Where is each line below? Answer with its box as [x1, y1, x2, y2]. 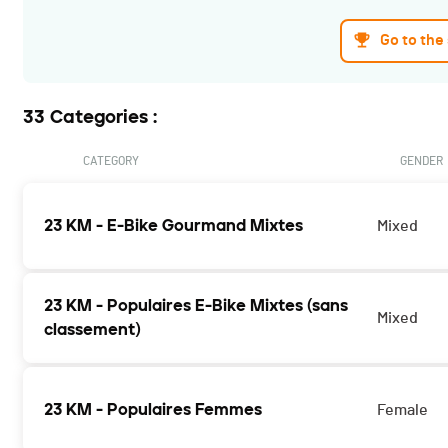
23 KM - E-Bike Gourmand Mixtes [44, 216, 303, 236]
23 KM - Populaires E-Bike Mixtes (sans [44, 296, 348, 316]
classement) [44, 320, 141, 340]
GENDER [399, 155, 443, 168]
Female [377, 402, 429, 419]
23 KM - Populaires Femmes [44, 400, 262, 420]
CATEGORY [83, 155, 139, 168]
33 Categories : [23, 106, 157, 129]
